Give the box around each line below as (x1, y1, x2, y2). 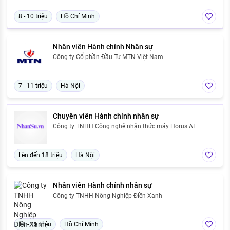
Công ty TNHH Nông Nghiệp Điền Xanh (53, 192, 162, 200)
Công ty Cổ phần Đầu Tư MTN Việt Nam (53, 53, 163, 61)
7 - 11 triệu (18, 82, 48, 90)
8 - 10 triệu (18, 13, 48, 21)
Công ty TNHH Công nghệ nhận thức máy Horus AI (53, 123, 195, 130)
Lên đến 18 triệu (18, 151, 63, 159)
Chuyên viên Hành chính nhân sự (53, 112, 159, 121)
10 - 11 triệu (18, 221, 51, 228)
